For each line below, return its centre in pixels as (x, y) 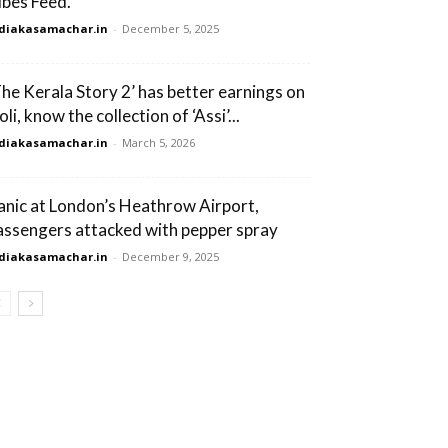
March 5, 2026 (158, 142)
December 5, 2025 (170, 28)
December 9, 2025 (170, 256)
